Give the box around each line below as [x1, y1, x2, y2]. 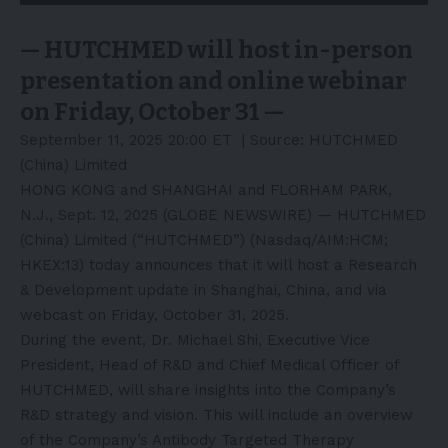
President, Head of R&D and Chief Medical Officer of [20, 355, 399, 374]
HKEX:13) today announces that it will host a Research [20, 255, 417, 274]
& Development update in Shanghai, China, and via [20, 280, 387, 299]
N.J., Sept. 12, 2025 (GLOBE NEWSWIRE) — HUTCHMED [20, 205, 426, 224]
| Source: [242, 130, 309, 149]
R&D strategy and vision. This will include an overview [20, 405, 413, 424]
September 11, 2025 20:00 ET [20, 130, 232, 149]
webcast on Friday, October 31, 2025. [20, 305, 289, 324]
